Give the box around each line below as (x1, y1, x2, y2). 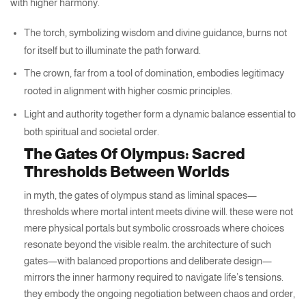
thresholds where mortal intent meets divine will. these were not (24, 206, 293, 218)
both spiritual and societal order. (24, 126, 159, 137)
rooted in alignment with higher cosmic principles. (24, 85, 232, 97)
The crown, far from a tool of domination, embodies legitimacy (24, 68, 284, 79)
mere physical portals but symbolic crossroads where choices (24, 222, 284, 234)
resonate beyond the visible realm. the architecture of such (24, 238, 271, 251)
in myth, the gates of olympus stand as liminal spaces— (24, 189, 257, 201)
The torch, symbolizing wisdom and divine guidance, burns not (24, 27, 287, 38)
